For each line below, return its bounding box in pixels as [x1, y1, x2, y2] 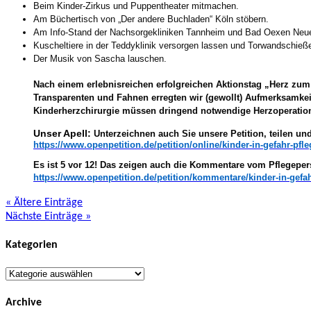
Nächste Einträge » [6, 211, 91, 223]
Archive [6, 296, 42, 308]
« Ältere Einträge [6, 197, 83, 209]
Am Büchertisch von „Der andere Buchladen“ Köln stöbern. [33, 14, 269, 25]
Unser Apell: [33, 128, 94, 140]
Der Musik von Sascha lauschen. [33, 53, 167, 65]
